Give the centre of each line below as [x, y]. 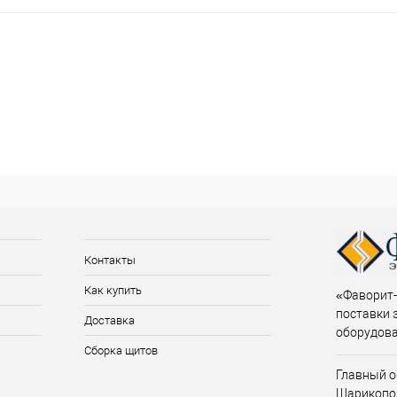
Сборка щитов [121, 351]
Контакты [109, 261]
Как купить [113, 291]
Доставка [109, 321]
